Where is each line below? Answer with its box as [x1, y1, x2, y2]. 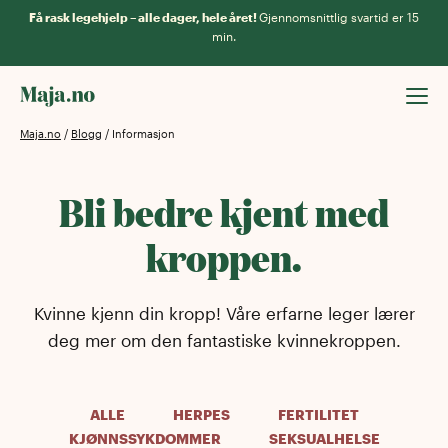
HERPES [172, 406, 230, 423]
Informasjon [112, 127, 175, 140]
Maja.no [20, 127, 61, 140]
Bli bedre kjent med [59, 186, 389, 238]
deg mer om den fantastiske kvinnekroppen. [47, 330, 401, 350]
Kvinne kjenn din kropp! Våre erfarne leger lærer [33, 303, 415, 323]
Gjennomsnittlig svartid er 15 [259, 10, 419, 24]
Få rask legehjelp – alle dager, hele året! [29, 10, 259, 24]
